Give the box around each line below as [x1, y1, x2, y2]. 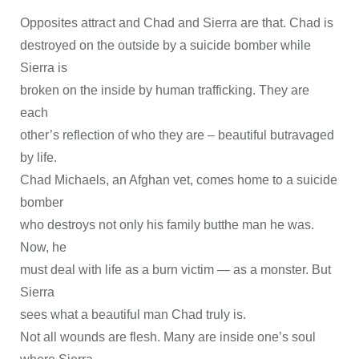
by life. [20, 151, 57, 164]
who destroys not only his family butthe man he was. [20, 218, 314, 232]
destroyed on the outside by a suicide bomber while [20, 38, 311, 52]
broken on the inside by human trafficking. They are [20, 83, 309, 97]
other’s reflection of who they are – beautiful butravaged [20, 128, 334, 142]
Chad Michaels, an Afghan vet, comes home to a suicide [20, 173, 337, 187]
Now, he [20, 240, 67, 254]
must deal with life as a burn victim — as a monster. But [20, 263, 331, 276]
